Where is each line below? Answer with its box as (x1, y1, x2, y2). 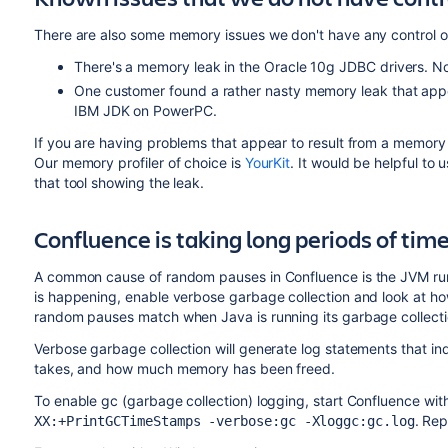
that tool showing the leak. (33, 174, 205, 191)
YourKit (244, 154, 291, 171)
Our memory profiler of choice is (33, 154, 245, 171)
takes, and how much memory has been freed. (33, 360, 336, 377)
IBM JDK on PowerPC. (73, 102, 217, 119)
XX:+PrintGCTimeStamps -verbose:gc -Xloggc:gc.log (33, 413, 415, 429)
